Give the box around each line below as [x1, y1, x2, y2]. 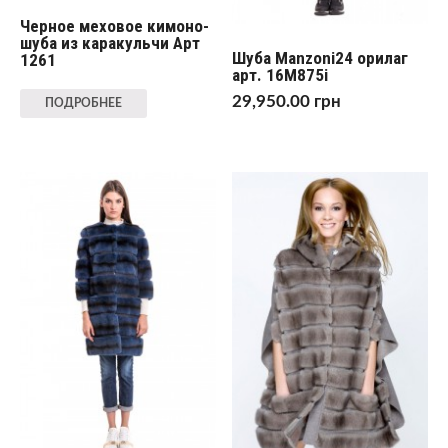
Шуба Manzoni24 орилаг [232, 47, 409, 68]
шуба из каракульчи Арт [19, 32, 200, 53]
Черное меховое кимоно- [19, 15, 209, 36]
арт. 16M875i [232, 64, 329, 85]
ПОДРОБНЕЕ [44, 96, 122, 109]
